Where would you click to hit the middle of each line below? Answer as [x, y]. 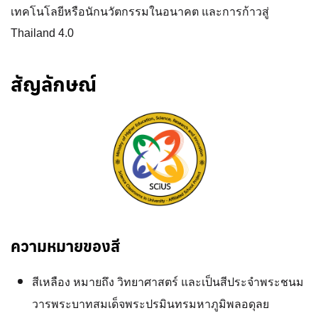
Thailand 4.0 [42, 33]
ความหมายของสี [65, 246]
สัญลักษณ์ [54, 84]
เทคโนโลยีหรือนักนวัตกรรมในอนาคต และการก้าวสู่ [140, 12]
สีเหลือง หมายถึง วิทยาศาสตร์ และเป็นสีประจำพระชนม [168, 282]
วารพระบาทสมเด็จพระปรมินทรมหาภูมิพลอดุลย [150, 304]
